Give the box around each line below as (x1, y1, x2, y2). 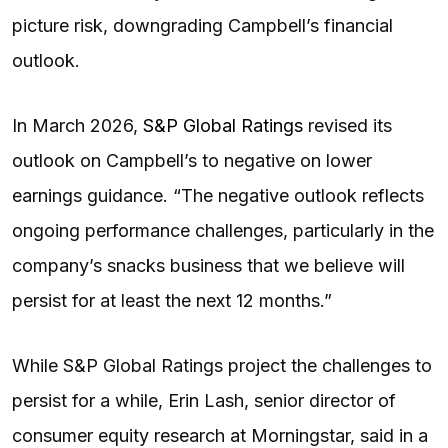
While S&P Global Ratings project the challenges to (12, 354, 432, 376)
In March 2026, (12, 114, 143, 136)
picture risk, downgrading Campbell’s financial (12, 14, 393, 36)
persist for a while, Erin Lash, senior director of (12, 389, 396, 411)
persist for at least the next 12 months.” (12, 289, 337, 311)
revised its (303, 114, 392, 136)
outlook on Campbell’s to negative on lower (12, 149, 372, 171)
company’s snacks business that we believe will (12, 254, 405, 276)
